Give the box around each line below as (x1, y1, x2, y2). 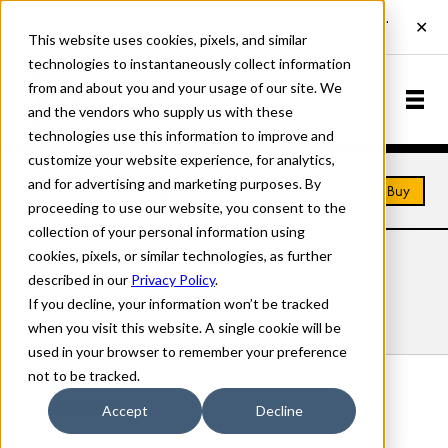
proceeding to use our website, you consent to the (28, 199, 346, 216)
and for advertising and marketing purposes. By (28, 175, 321, 192)
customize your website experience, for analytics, (28, 151, 335, 168)
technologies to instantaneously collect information (28, 55, 351, 72)
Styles (22, 306, 67, 323)
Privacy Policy (131, 271, 215, 288)
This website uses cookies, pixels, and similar (28, 31, 307, 48)
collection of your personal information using (28, 223, 305, 240)
